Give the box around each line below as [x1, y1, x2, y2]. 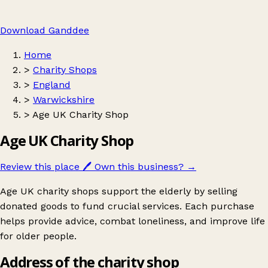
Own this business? [95, 160, 184, 172]
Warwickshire [33, 94, 95, 105]
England [33, 79, 71, 90]
